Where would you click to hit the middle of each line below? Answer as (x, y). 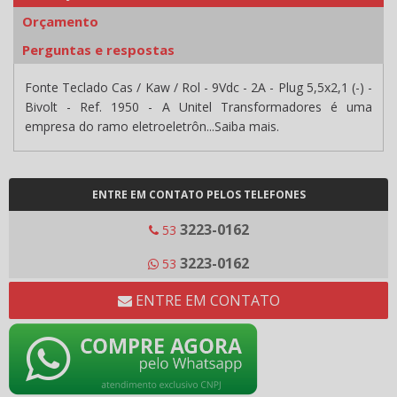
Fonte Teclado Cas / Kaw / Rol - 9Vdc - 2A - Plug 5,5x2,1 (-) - (198, 88)
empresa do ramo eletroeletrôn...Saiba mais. (152, 127)
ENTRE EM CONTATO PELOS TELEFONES (198, 195)
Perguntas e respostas (98, 50)
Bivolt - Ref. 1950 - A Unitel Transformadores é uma (198, 107)
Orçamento (60, 22)
